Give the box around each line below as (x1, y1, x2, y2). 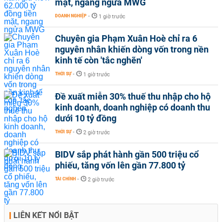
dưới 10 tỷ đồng (55, 113, 116, 123)
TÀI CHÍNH (55, 176, 76, 181)
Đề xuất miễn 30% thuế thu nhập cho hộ (55, 91, 211, 102)
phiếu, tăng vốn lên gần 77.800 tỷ (55, 160, 185, 170)
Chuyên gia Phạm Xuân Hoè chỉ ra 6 (55, 33, 197, 44)
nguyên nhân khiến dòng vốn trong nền (55, 44, 209, 55)
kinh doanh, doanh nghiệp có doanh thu (55, 102, 210, 112)
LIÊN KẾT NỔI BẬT (13, 211, 79, 220)
